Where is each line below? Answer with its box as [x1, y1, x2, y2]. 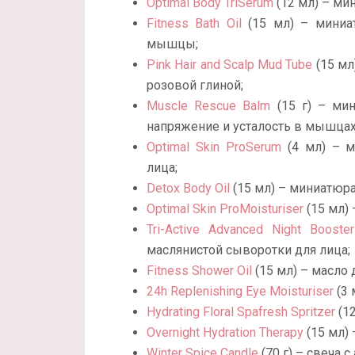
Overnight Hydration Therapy [147, 324, 303, 340]
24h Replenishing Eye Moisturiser [147, 283, 334, 299]
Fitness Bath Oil [147, 15, 242, 31]
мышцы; [147, 36, 198, 52]
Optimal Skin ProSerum [147, 139, 281, 155]
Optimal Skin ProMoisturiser [147, 200, 303, 216]
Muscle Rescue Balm [147, 97, 271, 113]
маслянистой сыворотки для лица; [147, 242, 350, 258]
